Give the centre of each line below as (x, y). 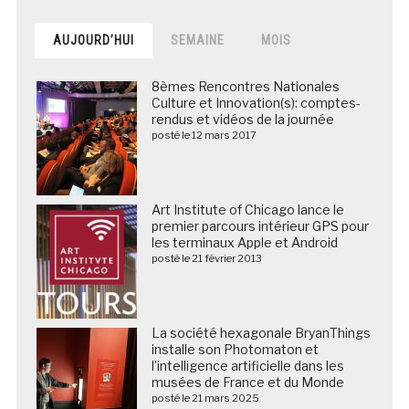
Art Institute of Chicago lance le (247, 209)
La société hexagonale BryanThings (261, 332)
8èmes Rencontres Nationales (245, 86)
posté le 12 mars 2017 (204, 135)
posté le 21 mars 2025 (205, 398)
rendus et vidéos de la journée (242, 119)
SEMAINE (197, 40)
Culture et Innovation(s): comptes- (256, 102)
